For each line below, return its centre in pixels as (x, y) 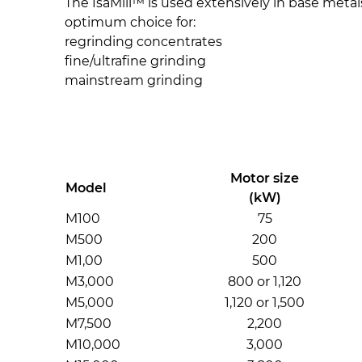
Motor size (265, 178)
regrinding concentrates (145, 42)
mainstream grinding (134, 80)
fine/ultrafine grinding (137, 61)
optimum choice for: (132, 22)
